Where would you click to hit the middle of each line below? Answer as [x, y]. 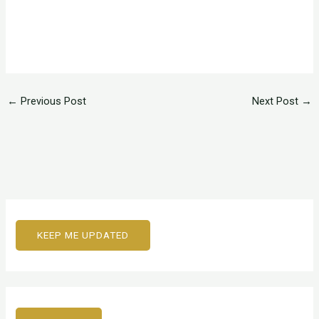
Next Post [277, 101]
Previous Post [52, 101]
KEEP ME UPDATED [83, 235]
